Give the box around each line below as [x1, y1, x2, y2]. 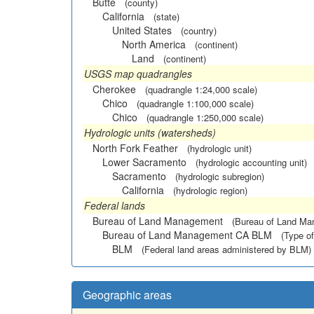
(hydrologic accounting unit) [196, 155, 307, 169]
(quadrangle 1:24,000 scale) [145, 82, 257, 96]
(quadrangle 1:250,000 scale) [146, 110, 264, 124]
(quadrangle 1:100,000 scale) [137, 96, 254, 110]
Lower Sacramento [102, 154, 186, 169]
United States [112, 22, 172, 37]
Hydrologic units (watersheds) [84, 125, 216, 139]
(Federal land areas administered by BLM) [142, 242, 311, 256]
